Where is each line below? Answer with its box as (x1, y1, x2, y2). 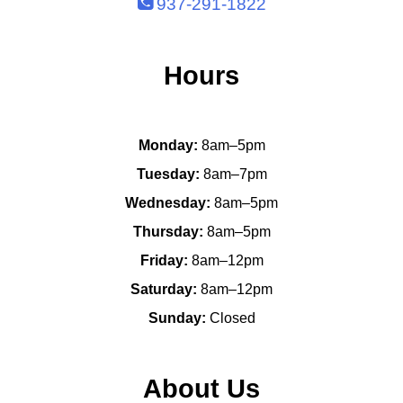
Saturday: (130, 282, 197, 297)
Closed (205, 310, 255, 326)
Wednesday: (125, 195, 210, 210)
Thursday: (132, 224, 203, 239)
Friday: (139, 253, 188, 268)
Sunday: (148, 310, 206, 326)
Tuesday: (136, 166, 200, 182)
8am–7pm (199, 166, 267, 182)
